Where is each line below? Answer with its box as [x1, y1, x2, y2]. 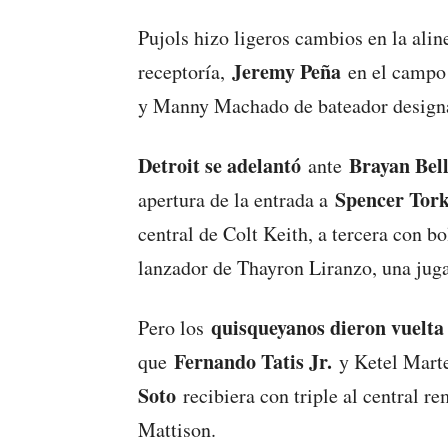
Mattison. [138, 416, 216, 444]
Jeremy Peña [232, 57, 341, 87]
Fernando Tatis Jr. [174, 347, 332, 377]
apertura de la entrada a [138, 186, 335, 214]
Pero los [138, 314, 211, 342]
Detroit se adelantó [138, 151, 301, 181]
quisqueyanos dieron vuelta [211, 313, 444, 343]
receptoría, [138, 58, 232, 86]
